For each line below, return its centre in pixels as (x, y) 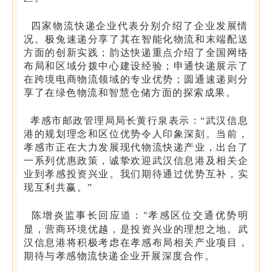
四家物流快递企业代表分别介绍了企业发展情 (136, 26)
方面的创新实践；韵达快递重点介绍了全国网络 (136, 53)
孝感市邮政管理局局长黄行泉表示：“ (115, 121)
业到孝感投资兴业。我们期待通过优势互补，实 (136, 174)
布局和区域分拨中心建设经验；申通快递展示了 (136, 66)
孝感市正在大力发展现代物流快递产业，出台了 (136, 148)
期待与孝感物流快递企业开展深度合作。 (119, 256)
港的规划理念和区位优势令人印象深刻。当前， (136, 134)
